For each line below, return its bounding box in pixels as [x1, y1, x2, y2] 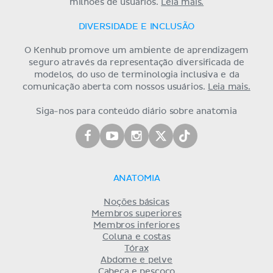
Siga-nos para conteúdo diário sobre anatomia [36, 107, 237, 116]
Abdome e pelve [101, 255, 172, 264]
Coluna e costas [102, 232, 171, 241]
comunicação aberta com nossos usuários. [23, 82, 208, 91]
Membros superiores [91, 209, 182, 218]
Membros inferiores [93, 221, 180, 230]
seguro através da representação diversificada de [29, 58, 244, 67]
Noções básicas [104, 197, 169, 207]
